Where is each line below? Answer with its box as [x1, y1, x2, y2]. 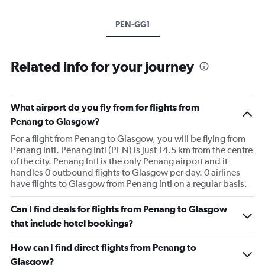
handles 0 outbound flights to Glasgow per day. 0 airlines [11, 167, 240, 178]
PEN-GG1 [115, 20, 150, 29]
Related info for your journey [11, 58, 194, 75]
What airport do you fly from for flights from [11, 102, 199, 112]
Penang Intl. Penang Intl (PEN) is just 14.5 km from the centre [11, 144, 253, 156]
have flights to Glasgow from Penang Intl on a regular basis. [11, 178, 247, 189]
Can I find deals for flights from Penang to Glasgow [11, 203, 227, 214]
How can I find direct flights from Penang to [11, 242, 196, 253]
